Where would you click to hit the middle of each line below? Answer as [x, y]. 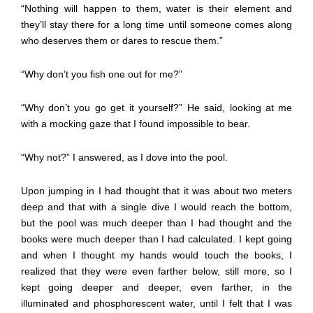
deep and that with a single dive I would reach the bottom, [156, 206]
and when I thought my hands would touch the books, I [156, 255]
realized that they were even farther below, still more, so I [156, 271]
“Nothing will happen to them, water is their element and [156, 8]
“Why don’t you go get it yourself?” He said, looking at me [156, 107]
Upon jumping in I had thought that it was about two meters [156, 190]
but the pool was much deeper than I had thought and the [156, 223]
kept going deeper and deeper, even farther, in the [156, 287]
